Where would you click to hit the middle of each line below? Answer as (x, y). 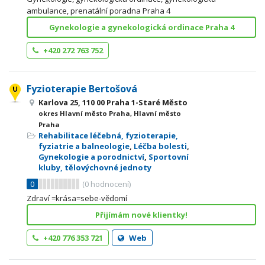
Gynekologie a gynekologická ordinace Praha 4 (141, 27)
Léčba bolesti (160, 146)
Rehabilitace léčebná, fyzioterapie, (108, 135)
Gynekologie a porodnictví (91, 157)
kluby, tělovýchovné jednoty (95, 167)
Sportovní (169, 157)
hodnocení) (110, 184)
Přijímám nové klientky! (141, 215)
